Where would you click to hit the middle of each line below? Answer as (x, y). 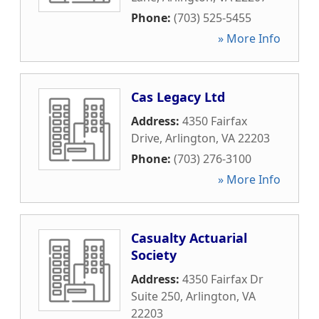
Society (154, 255)
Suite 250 (156, 296)
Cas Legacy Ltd (178, 97)
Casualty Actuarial (189, 238)
